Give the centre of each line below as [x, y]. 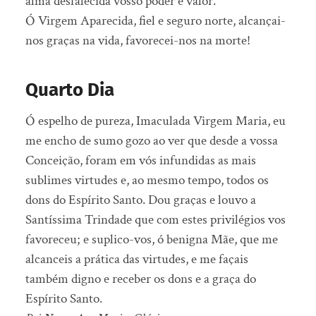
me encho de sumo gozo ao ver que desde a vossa [151, 141]
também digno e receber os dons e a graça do [140, 279]
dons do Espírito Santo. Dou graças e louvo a [140, 200]
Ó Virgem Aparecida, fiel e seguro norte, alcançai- [155, 21]
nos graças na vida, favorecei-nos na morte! [138, 41]
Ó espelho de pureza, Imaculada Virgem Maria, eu [155, 121]
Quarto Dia [69, 90]
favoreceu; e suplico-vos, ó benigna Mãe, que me [151, 240]
